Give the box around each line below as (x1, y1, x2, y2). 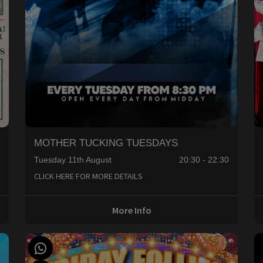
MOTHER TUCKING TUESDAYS (33, 136, 178, 149)
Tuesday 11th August (33, 155, 112, 165)
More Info (112, 204, 151, 216)
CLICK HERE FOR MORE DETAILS (33, 171, 143, 182)
